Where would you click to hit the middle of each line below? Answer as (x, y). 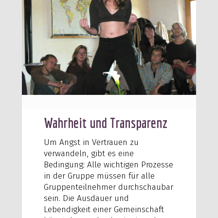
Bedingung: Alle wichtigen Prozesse (108, 164)
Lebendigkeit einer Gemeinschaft (104, 209)
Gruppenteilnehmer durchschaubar (108, 187)
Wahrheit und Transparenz (105, 122)
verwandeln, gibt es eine (89, 153)
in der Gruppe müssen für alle (99, 176)
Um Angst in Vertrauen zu (91, 142)
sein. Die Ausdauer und (86, 198)
